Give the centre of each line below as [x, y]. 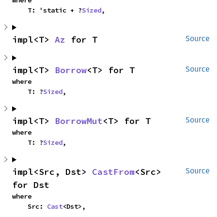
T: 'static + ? [55, 10]
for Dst [31, 185]
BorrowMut [79, 121]
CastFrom [113, 172]
